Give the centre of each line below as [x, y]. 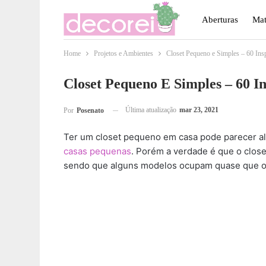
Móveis [216, 59]
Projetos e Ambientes [123, 53]
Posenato [90, 111]
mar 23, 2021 [199, 110]
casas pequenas [97, 151]
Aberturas [220, 20]
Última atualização [152, 110]
